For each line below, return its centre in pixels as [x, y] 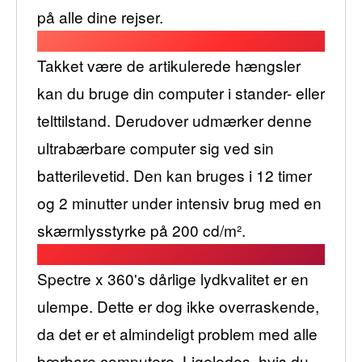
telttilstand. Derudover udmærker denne [175, 120]
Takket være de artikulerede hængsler [169, 65]
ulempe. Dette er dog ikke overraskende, [178, 305]
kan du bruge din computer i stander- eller [181, 92]
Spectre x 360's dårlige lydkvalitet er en [173, 278]
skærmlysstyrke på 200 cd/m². [141, 229]
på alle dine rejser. [100, 16]
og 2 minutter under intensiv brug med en [179, 202]
